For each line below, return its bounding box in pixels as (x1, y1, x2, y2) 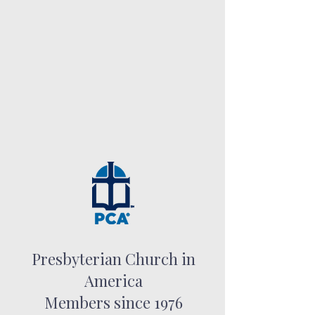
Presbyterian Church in (31, 248, 195, 269)
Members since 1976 (44, 292, 183, 313)
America (84, 270, 143, 291)
